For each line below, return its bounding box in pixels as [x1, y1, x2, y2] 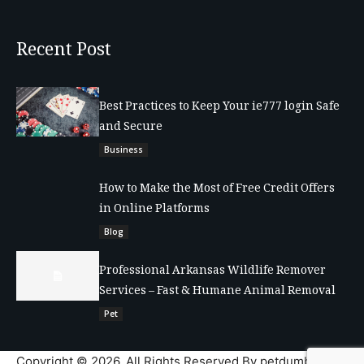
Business [104, 143, 143, 155]
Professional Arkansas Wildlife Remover [99, 261, 326, 281]
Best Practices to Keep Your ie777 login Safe [99, 97, 340, 117]
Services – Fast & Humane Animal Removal [99, 281, 336, 301]
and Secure [99, 117, 162, 137]
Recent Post [16, 35, 111, 67]
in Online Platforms [99, 199, 210, 219]
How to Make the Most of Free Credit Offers [99, 179, 335, 199]
